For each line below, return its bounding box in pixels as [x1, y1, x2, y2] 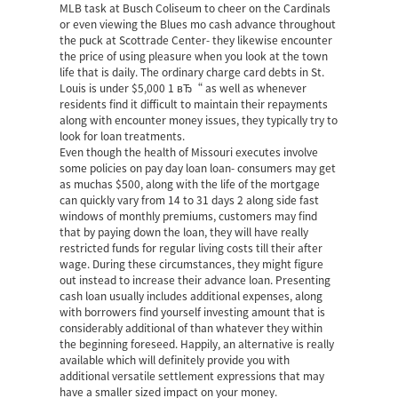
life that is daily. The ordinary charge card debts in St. [60, 67, 325, 77]
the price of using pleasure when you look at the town [60, 51, 329, 61]
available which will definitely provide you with [60, 354, 291, 365]
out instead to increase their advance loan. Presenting [60, 275, 331, 285]
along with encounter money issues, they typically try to [60, 115, 338, 125]
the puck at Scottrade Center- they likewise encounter [60, 35, 333, 45]
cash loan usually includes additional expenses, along [60, 291, 323, 301]
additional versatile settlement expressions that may [60, 370, 325, 381]
